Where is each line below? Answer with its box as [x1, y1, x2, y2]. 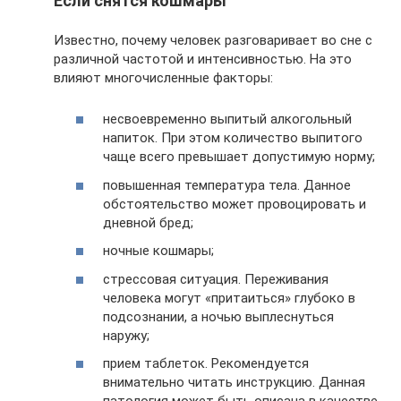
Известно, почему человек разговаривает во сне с [54, 31, 372, 48]
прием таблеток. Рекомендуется [103, 355, 309, 371]
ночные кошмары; [103, 243, 214, 259]
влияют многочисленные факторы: [54, 69, 273, 86]
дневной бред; [103, 214, 193, 231]
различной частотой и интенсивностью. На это [54, 50, 352, 67]
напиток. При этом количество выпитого [103, 130, 363, 146]
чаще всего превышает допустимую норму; [103, 149, 375, 165]
